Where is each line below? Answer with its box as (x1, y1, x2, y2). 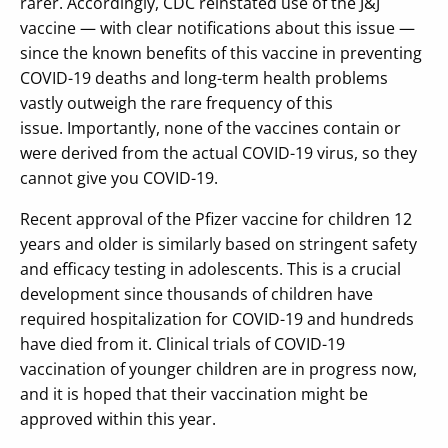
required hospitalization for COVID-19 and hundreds (20, 307, 414, 330)
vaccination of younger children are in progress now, (20, 357, 417, 380)
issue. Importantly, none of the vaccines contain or (20, 116, 401, 139)
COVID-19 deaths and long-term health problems (20, 66, 388, 89)
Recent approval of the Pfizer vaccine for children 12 (20, 207, 412, 230)
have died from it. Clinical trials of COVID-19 (20, 332, 345, 355)
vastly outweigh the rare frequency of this (20, 91, 333, 114)
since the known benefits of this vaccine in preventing (20, 41, 422, 64)
